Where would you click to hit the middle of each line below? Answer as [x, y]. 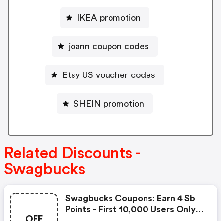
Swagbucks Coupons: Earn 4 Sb [130, 199]
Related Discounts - [72, 154]
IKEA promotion [109, 18]
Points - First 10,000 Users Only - [133, 209]
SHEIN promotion [109, 103]
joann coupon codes [109, 46]
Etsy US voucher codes [109, 75]
